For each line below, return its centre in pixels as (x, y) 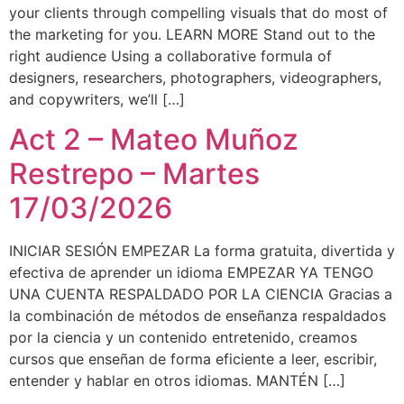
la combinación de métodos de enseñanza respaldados (197, 315)
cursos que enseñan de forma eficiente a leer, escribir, (193, 358)
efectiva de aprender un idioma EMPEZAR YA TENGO (191, 272)
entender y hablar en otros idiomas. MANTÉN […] (177, 380)
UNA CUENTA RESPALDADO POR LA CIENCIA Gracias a (201, 294)
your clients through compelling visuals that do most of (198, 12)
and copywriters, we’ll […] (97, 99)
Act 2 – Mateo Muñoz (154, 139)
